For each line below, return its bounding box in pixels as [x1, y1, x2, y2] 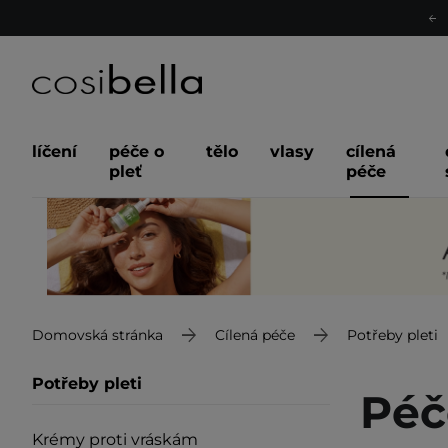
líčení [32, 142, 77, 161]
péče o [109, 142, 164, 161]
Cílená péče [215, 325, 295, 344]
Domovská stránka [32, 325, 163, 344]
